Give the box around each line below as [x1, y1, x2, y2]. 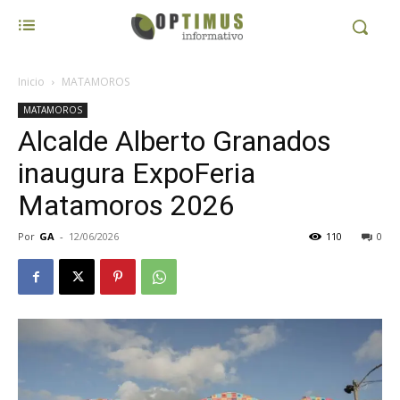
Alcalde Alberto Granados [18, 124, 331, 158]
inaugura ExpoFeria [18, 156, 255, 190]
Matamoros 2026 [18, 188, 235, 222]
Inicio [18, 74, 45, 89]
